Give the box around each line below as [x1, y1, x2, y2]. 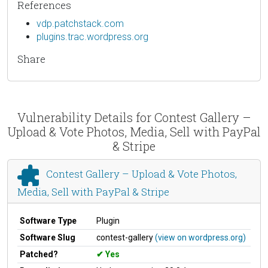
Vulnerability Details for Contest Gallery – [17, 109, 251, 125]
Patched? [20, 249, 58, 259]
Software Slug [20, 232, 75, 242]
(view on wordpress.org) [155, 232, 246, 242]
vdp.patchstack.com [36, 17, 124, 29]
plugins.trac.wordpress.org [36, 31, 148, 42]
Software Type [20, 215, 77, 226]
